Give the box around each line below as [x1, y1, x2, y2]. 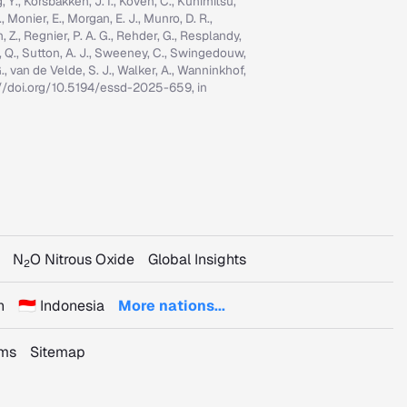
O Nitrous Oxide [30, 250, 134, 269]
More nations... [117, 296, 225, 315]
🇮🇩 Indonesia [17, 296, 104, 315]
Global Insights [148, 250, 246, 269]
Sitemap [30, 342, 85, 362]
